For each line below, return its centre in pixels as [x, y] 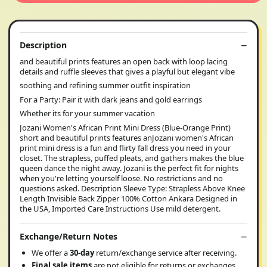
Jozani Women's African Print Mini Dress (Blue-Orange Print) [125, 127]
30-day [83, 253]
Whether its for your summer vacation [87, 114]
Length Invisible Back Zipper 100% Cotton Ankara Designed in [128, 198]
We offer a [51, 253]
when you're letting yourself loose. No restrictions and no [121, 178]
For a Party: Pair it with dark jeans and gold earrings [111, 99]
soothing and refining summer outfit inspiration [105, 86]
